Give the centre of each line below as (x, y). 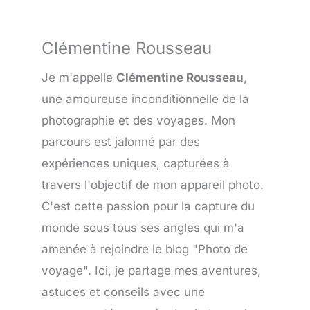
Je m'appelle (79, 77)
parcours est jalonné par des (121, 142)
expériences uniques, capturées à (136, 163)
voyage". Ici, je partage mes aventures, (151, 270)
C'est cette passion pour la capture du (148, 206)
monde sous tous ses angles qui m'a (143, 227)
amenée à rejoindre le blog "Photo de (145, 249)
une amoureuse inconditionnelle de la (145, 99)
